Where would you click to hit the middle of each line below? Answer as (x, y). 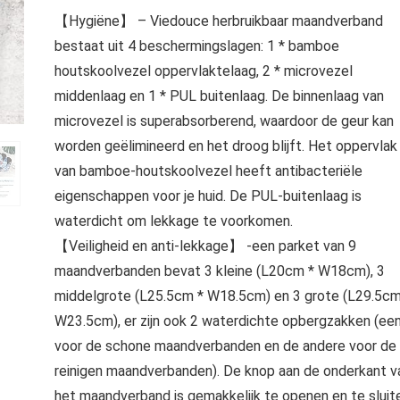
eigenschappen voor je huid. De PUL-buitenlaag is (208, 196)
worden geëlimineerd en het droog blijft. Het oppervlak (225, 146)
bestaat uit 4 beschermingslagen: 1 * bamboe (196, 46)
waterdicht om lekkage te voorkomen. (173, 221)
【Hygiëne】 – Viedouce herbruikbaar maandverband (218, 21)
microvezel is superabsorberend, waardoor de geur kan (224, 121)
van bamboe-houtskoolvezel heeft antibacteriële (208, 171)
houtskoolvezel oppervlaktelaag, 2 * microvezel (203, 71)
